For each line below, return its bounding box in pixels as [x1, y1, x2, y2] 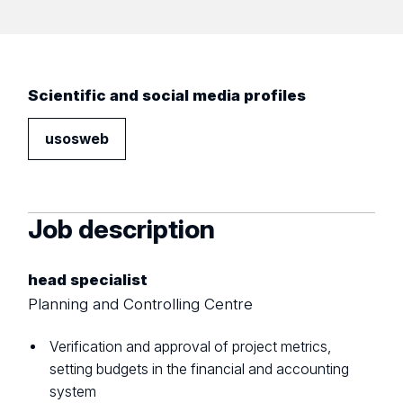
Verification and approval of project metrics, [49, 337, 332, 355]
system [49, 382, 97, 400]
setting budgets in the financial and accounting [49, 360, 350, 378]
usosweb [45, 130, 110, 148]
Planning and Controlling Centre [28, 295, 254, 314]
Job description [28, 212, 216, 245]
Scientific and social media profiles [28, 85, 307, 104]
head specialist [28, 271, 148, 290]
